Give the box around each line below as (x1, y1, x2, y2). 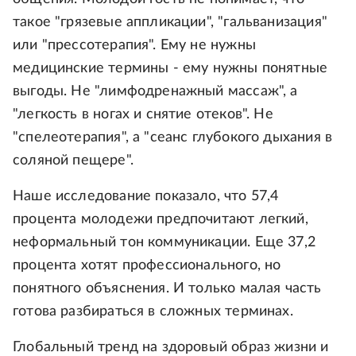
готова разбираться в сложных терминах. (13, 304, 293, 319)
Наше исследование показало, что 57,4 (13, 189, 279, 204)
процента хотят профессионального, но (13, 258, 281, 273)
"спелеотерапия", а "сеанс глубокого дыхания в (13, 130, 333, 145)
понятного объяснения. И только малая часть (13, 281, 322, 296)
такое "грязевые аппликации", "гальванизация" (13, 15, 327, 30)
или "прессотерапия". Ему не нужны (13, 38, 256, 53)
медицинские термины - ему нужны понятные (13, 61, 328, 76)
